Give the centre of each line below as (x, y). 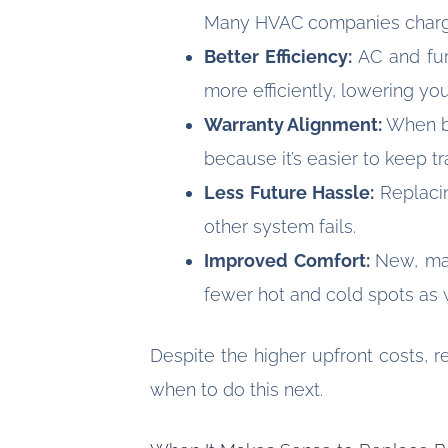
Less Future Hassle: (292, 193)
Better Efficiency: (281, 57)
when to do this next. (236, 390)
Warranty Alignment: (295, 125)
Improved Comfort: (290, 261)
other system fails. (280, 227)
